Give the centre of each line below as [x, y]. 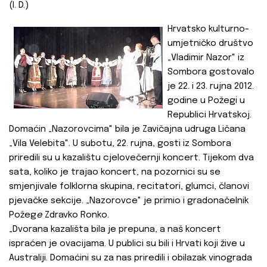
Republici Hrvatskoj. [209, 115]
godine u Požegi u [206, 101]
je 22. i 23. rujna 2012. [211, 87]
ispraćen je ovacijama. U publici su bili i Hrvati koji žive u [127, 244]
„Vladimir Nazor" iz [206, 58]
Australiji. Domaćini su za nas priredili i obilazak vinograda [131, 258]
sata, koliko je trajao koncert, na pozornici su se [115, 173]
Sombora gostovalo [211, 72]
